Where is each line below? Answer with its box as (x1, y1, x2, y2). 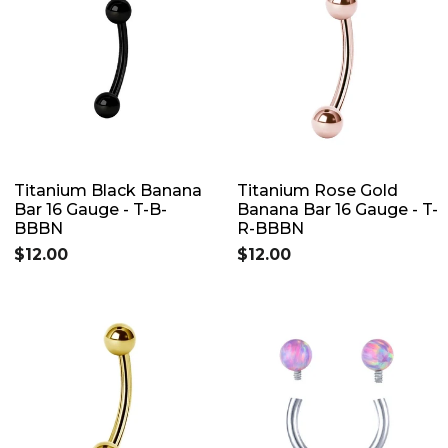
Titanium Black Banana (14, 180, 202, 200)
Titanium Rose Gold (237, 180, 398, 200)
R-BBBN (237, 218, 304, 238)
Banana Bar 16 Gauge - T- (237, 199, 438, 219)
